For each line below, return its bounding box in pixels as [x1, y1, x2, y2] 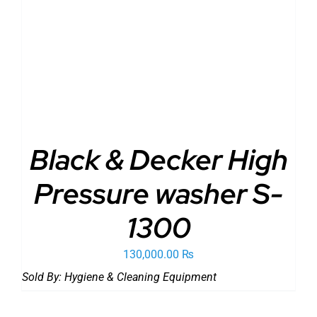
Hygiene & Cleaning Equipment [64, 270, 217, 284]
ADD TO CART [67, 34, 128, 45]
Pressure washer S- [34, 174, 283, 212]
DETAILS [149, 34, 189, 45]
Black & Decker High [29, 140, 288, 178]
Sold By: [22, 270, 64, 284]
